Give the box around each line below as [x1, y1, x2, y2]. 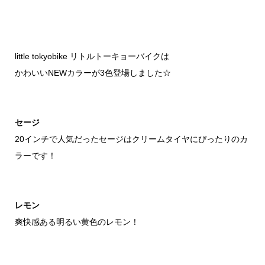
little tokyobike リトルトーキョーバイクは [14, 51, 169, 61]
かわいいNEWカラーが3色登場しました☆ [14, 68, 171, 77]
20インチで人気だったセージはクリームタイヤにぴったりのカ [14, 134, 248, 144]
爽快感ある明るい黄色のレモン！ [14, 217, 139, 227]
